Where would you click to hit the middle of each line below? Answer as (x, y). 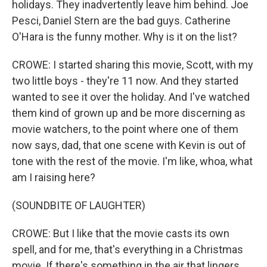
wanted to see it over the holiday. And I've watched (131, 97)
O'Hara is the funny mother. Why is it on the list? (125, 37)
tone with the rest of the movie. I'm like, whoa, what (132, 161)
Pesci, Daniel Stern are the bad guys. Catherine (121, 21)
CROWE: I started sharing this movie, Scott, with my (133, 65)
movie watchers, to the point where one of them (125, 129)
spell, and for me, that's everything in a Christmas (128, 249)
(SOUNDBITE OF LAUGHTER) (79, 205)
